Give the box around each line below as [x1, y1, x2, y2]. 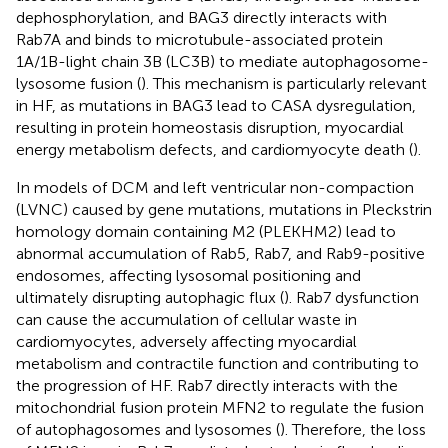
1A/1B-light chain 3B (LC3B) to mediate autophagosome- [16, 51, 429, 71]
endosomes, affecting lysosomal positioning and [16, 265, 361, 285]
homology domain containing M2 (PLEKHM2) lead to [16, 221, 396, 241]
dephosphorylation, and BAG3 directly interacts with [16, 7, 387, 27]
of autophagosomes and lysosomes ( [16, 419, 280, 439]
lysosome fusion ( [16, 73, 141, 93]
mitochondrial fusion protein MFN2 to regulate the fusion [16, 397, 424, 417]
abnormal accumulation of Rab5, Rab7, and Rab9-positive [16, 243, 425, 263]
